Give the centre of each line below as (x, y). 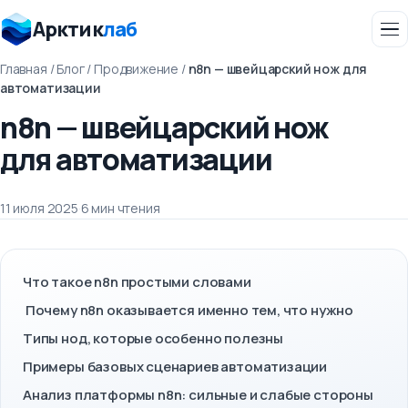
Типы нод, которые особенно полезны (153, 338)
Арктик (68, 29)
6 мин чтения (120, 208)
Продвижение (137, 69)
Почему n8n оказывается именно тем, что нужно (189, 310)
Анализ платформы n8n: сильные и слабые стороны (198, 395)
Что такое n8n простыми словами (137, 282)
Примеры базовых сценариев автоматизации (175, 367)
